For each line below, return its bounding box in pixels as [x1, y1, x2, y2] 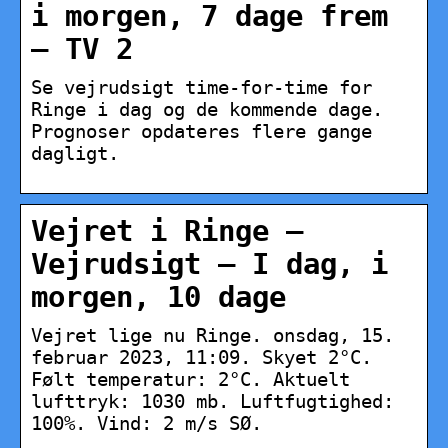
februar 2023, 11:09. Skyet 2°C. [31, 346, 372, 369]
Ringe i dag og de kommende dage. [31, 98, 383, 121]
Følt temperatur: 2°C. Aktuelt [31, 368, 350, 391]
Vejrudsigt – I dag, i [31, 248, 388, 282]
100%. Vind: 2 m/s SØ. [31, 412, 262, 435]
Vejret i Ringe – [31, 215, 303, 249]
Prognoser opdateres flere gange [31, 120, 372, 143]
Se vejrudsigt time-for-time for [31, 76, 372, 99]
